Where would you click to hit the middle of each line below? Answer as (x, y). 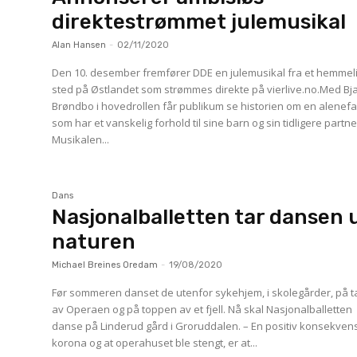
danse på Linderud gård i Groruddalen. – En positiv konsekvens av (148, 326)
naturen (94, 241)
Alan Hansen (79, 45)
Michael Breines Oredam (105, 265)
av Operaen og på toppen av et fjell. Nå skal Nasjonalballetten (202, 309)
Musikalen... (81, 139)
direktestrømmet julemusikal (199, 22)
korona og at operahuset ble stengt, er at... (155, 342)
